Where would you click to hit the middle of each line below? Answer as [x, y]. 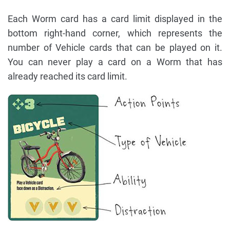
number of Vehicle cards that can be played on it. [115, 48]
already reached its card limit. [68, 76]
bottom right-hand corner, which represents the [115, 33]
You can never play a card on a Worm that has [115, 62]
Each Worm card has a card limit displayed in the [115, 19]
